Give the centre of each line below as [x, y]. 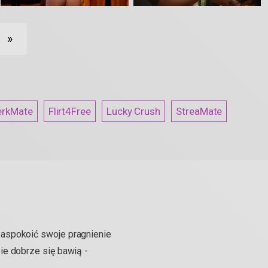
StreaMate [199, 111]
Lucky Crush [133, 111]
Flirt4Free [69, 111]
